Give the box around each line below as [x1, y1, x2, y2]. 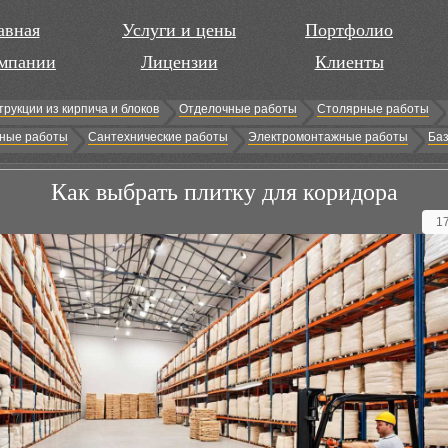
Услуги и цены [122, 20, 236, 40]
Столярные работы [317, 102, 429, 116]
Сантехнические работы [88, 130, 228, 144]
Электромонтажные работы [248, 130, 408, 144]
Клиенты [314, 52, 384, 72]
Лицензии [140, 52, 218, 72]
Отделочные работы [179, 102, 297, 116]
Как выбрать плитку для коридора [51, 179, 398, 205]
